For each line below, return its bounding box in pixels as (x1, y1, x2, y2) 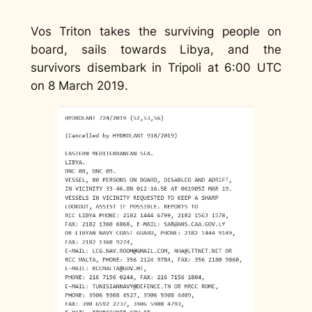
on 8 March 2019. (30, 78, 128, 93)
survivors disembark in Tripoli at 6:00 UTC (30, 60, 282, 75)
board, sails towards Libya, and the (30, 42, 282, 56)
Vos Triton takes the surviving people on (30, 24, 282, 38)
